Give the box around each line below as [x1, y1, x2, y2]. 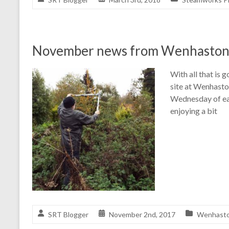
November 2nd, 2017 [109, 210, 175, 219]
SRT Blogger [48, 210, 88, 219]
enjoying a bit [170, 106, 217, 116]
